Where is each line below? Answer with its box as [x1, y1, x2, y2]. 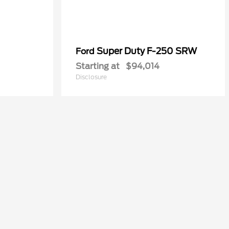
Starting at [76, 61, 120, 71]
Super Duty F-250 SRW [97, 45, 197, 56]
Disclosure [76, 73, 107, 81]
